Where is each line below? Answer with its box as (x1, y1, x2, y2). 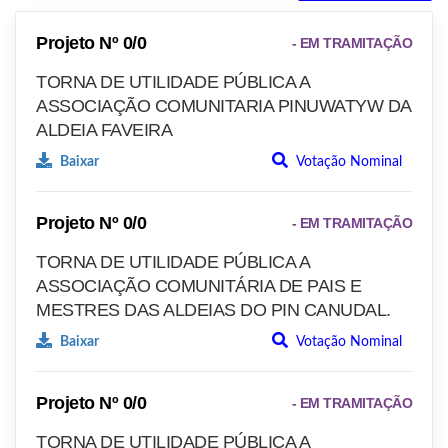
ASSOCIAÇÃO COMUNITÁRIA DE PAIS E (36, 276, 361, 297)
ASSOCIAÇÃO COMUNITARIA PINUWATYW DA (36, 96, 411, 117)
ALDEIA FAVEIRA (36, 120, 172, 141)
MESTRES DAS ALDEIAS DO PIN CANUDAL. (36, 300, 391, 321)
